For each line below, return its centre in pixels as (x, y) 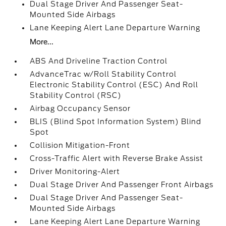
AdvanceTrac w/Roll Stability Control (103, 74)
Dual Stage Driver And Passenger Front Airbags (122, 185)
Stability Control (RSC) (76, 95)
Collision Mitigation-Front (80, 145)
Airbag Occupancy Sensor (80, 108)
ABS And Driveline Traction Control (99, 61)
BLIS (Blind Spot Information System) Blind (116, 122)
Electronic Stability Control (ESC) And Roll (114, 85)
